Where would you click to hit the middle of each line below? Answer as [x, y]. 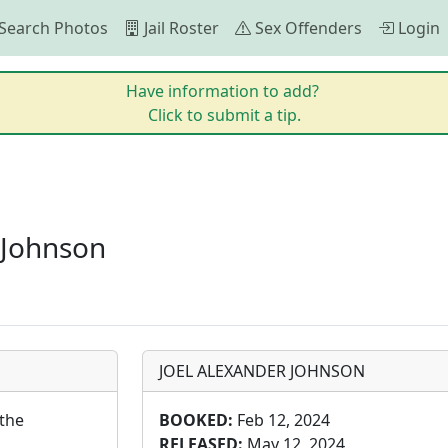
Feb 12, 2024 [281, 420]
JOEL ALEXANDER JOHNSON [261, 371]
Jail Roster [181, 28]
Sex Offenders [308, 28]
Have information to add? [224, 91]
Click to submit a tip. [224, 115]
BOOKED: [195, 420]
